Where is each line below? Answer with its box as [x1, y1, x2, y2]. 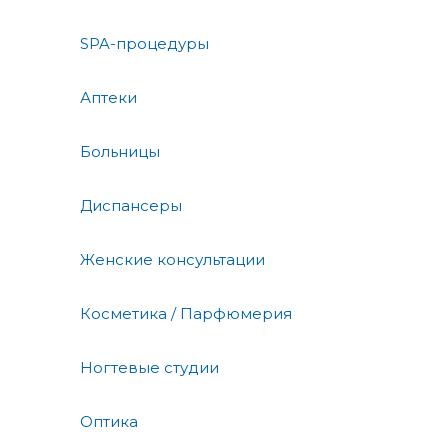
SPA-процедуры [80, 34, 209, 54]
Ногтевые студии [80, 358, 219, 378]
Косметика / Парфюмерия [80, 304, 292, 324]
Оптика [80, 412, 138, 432]
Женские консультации [80, 250, 265, 270]
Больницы [80, 142, 160, 162]
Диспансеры [80, 196, 182, 216]
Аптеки [80, 88, 137, 108]
